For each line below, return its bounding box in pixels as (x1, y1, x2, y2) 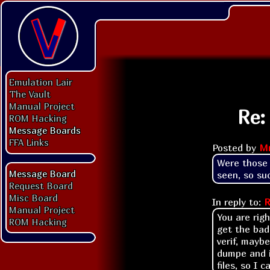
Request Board (9, 180, 73, 191)
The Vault (9, 89, 51, 99)
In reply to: (212, 195, 264, 208)
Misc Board (9, 192, 58, 203)
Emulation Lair (9, 77, 72, 87)
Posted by (212, 141, 259, 154)
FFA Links (9, 137, 49, 148)
